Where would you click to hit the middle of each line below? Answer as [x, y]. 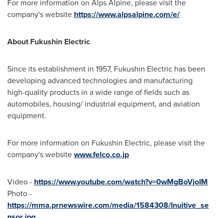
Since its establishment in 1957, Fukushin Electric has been [106, 69]
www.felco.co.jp [101, 155]
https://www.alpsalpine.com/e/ [127, 15]
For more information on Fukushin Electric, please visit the [106, 143]
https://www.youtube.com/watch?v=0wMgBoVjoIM [121, 182]
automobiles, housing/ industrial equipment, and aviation [104, 104]
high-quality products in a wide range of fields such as [98, 92]
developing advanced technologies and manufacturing [100, 81]
